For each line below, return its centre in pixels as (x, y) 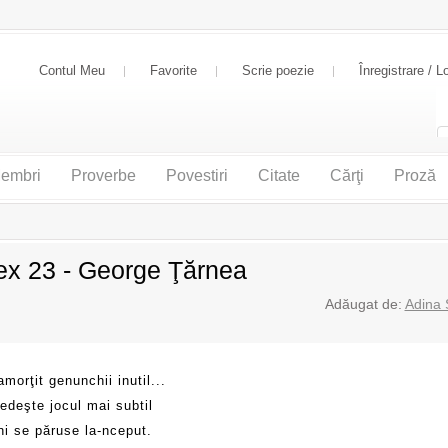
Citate (278, 175)
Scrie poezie (277, 70)
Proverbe (103, 175)
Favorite (173, 70)
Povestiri (196, 175)
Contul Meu (71, 70)
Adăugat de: (364, 304)
